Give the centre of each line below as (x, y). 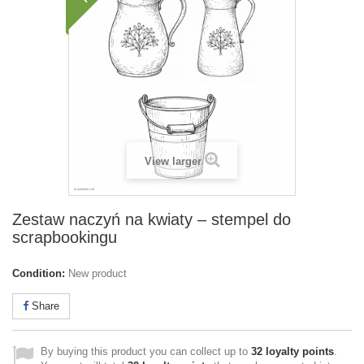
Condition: (39, 273)
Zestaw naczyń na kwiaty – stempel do (152, 219)
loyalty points (298, 351)
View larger (173, 161)
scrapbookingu (65, 237)
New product (97, 273)
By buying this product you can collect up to (146, 351)
